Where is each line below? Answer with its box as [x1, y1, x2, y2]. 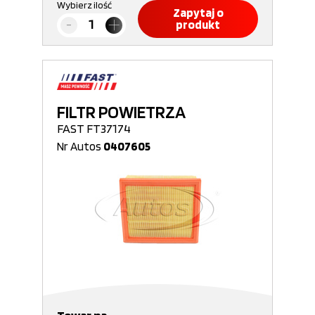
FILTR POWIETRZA [57, 101, 186, 122]
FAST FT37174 [57, 121, 131, 136]
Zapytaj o [172, 6, 224, 20]
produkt [176, 18, 220, 32]
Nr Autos [57, 139, 103, 153]
